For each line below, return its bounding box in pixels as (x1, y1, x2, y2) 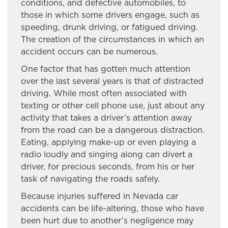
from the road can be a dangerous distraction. (21, 124, 205, 136)
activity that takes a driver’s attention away (21, 112, 192, 124)
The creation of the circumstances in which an (21, 34, 204, 45)
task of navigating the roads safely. (21, 173, 160, 185)
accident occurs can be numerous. (21, 46, 158, 58)
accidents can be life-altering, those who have (21, 203, 204, 214)
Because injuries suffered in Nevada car (21, 190, 178, 202)
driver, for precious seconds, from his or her (21, 161, 194, 173)
